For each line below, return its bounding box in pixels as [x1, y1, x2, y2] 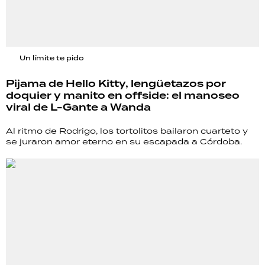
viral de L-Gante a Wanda [6, 100, 151, 116]
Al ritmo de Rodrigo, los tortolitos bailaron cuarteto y [6, 125, 248, 137]
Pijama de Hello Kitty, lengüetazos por [6, 76, 226, 92]
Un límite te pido [20, 53, 84, 63]
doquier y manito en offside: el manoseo [6, 88, 240, 104]
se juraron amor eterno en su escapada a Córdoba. [6, 136, 242, 147]
